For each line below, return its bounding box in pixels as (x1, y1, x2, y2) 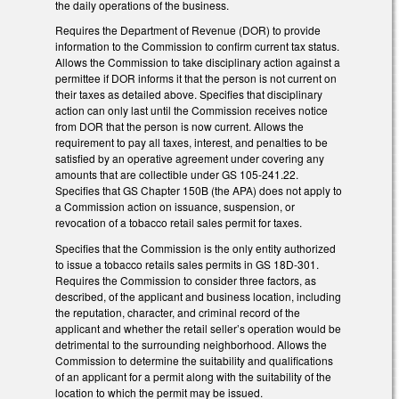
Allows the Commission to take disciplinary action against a (55, 54, 340, 70)
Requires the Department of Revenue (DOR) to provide (55, 22, 321, 38)
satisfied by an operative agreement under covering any (55, 151, 324, 167)
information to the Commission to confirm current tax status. (55, 38, 339, 54)
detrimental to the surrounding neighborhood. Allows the (55, 337, 327, 353)
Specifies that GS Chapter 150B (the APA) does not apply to (55, 183, 342, 199)
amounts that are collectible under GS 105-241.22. (55, 167, 298, 183)
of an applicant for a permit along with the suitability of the (55, 369, 331, 385)
